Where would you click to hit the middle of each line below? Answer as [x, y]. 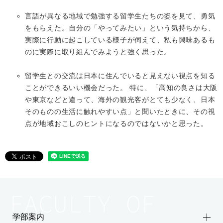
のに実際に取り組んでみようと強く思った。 [98, 52]
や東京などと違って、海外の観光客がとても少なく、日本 [120, 100]
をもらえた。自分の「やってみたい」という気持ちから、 [120, 28]
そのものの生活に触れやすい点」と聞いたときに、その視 [120, 111]
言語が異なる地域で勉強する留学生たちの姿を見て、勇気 [120, 16]
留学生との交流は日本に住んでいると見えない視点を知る [120, 76]
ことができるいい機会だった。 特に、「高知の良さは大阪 [121, 88]
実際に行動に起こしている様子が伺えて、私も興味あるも [120, 40]
